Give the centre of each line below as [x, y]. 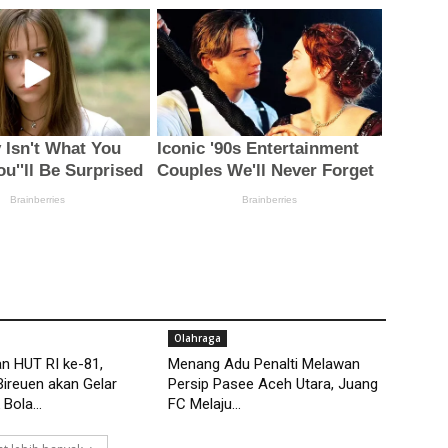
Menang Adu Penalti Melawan [264, 364]
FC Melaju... [204, 404]
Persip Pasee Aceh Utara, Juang [273, 384]
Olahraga [197, 338]
